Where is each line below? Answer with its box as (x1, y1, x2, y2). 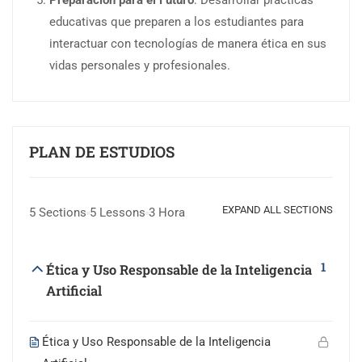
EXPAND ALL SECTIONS (222, 204, 333, 217)
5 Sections (29, 205, 86, 221)
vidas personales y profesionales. (49, 58, 230, 74)
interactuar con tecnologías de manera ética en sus (49, 36, 326, 52)
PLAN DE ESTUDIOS (29, 141, 175, 162)
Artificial (46, 282, 102, 300)
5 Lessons (90, 205, 145, 221)
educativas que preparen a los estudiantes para (49, 15, 304, 30)
